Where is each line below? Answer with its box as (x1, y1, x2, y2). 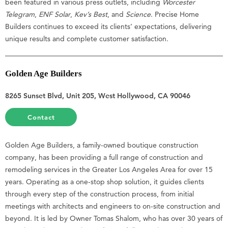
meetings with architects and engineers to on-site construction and (5, 201, 220, 211)
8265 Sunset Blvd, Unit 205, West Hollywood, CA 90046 (5, 91, 190, 100)
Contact (27, 112, 55, 121)
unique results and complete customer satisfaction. (5, 34, 168, 43)
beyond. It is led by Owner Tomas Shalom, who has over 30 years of (5, 213, 222, 223)
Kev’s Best (74, 9, 107, 19)
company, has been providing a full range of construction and (5, 152, 203, 162)
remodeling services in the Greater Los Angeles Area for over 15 (5, 164, 213, 174)
